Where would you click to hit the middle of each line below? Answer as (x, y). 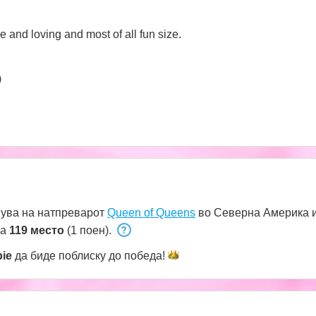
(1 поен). (89, 230)
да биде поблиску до (68, 255)
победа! (145, 255)
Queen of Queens (151, 212)
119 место (37, 230)
